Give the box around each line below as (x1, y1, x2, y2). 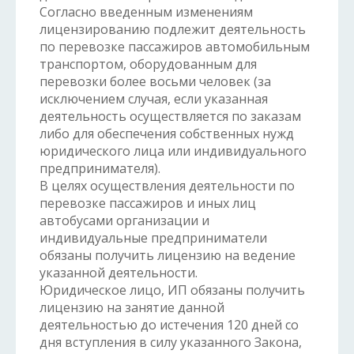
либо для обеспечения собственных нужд (40, 125, 294, 142)
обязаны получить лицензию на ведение (40, 247, 296, 264)
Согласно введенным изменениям (40, 3, 253, 21)
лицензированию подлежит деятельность (40, 21, 306, 38)
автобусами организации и (40, 212, 209, 229)
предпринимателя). (40, 160, 160, 177)
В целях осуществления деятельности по (40, 177, 295, 194)
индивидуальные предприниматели (40, 229, 267, 247)
